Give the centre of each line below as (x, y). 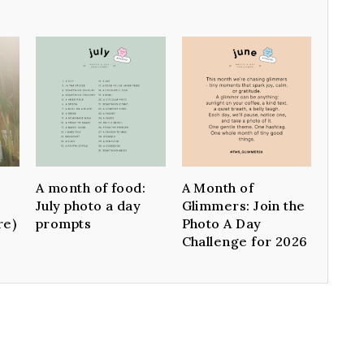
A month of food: (91, 187)
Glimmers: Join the (243, 205)
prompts (64, 223)
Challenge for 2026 (245, 241)
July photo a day (89, 205)
